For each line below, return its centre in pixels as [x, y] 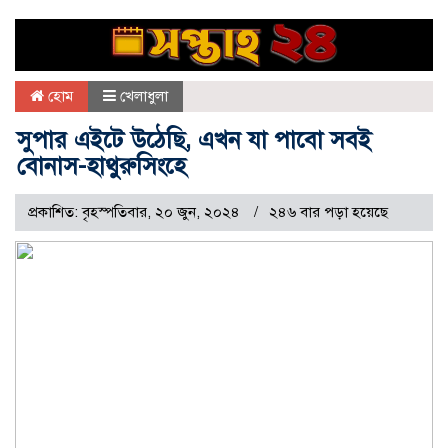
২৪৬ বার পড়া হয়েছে [328, 212]
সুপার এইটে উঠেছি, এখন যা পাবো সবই [194, 140]
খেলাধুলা [144, 96]
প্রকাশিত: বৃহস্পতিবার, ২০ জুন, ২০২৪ [136, 212]
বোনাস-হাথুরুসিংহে [101, 166]
